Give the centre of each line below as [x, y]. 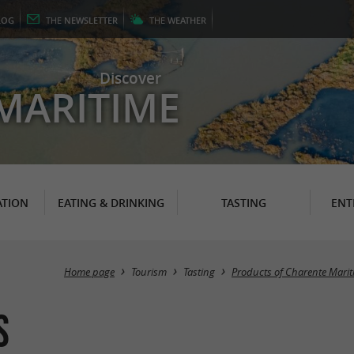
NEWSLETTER [91, 20]
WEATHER [187, 20]
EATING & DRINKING [111, 202]
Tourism [149, 272]
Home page [89, 272]
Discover [130, 78]
